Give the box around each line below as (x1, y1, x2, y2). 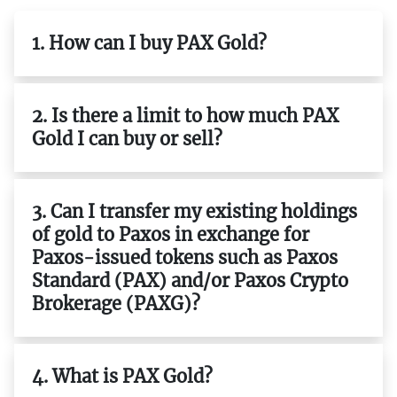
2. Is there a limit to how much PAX (32, 104, 339, 127)
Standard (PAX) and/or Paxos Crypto (32, 269, 348, 292)
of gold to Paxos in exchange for (32, 222, 309, 245)
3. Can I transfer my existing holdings (32, 199, 357, 222)
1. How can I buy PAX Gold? (32, 31, 267, 54)
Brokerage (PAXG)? (32, 292, 200, 315)
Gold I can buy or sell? (32, 127, 222, 150)
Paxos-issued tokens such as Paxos (32, 245, 338, 269)
